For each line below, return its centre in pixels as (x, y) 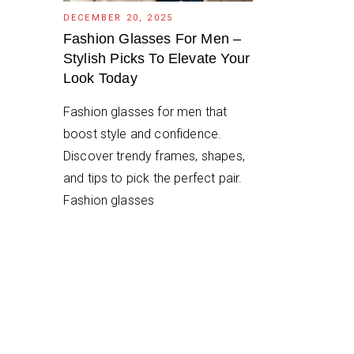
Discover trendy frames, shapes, (154, 156)
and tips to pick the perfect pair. (153, 178)
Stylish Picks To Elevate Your (156, 58)
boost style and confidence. (142, 134)
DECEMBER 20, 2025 (118, 17)
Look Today (100, 78)
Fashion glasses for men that (145, 111)
